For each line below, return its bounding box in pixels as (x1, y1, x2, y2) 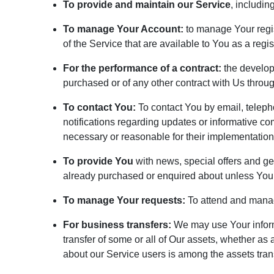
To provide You (63, 156, 133, 166)
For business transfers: (63, 220, 171, 230)
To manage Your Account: (63, 24, 183, 34)
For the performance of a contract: (63, 63, 221, 73)
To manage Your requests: (63, 195, 185, 206)
